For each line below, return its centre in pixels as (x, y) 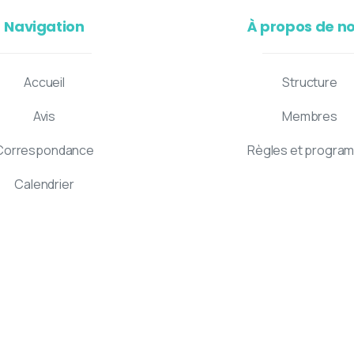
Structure (310, 83)
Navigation (44, 27)
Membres (310, 117)
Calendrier (44, 185)
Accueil (44, 83)
